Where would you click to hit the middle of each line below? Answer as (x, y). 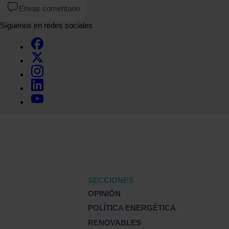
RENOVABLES (115, 223)
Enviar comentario (49, 8)
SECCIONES (111, 180)
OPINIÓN (105, 193)
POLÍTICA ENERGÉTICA (132, 208)
